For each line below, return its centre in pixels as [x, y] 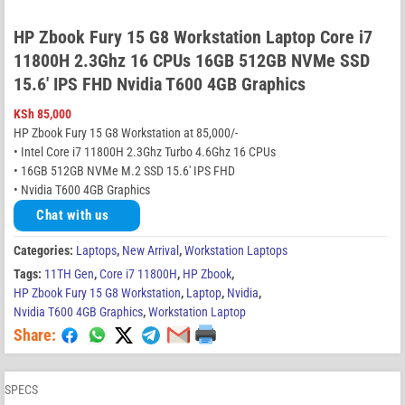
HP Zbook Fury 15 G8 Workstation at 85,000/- [126, 132]
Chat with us [72, 216]
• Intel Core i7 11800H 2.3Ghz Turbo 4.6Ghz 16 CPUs [145, 151]
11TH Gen [69, 273]
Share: [35, 334]
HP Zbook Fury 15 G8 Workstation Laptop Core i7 [193, 37]
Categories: [45, 250]
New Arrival [151, 250]
